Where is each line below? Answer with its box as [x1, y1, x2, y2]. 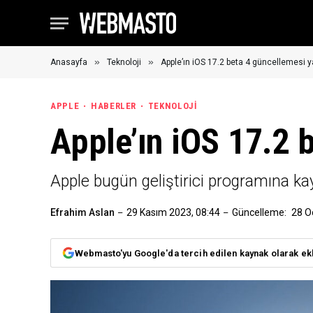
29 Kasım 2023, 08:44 [126, 207, 220, 218]
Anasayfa [50, 57, 87, 67]
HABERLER [90, 101, 137, 111]
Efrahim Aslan [50, 207, 115, 218]
